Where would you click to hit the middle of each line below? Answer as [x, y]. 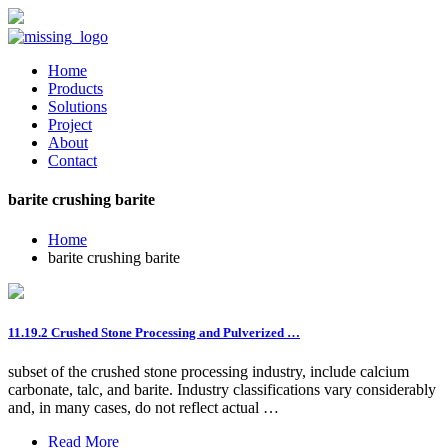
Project [70, 124]
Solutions [77, 106]
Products [75, 88]
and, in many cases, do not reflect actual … [143, 407]
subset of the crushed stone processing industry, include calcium [208, 371]
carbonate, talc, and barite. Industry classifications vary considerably [222, 389]
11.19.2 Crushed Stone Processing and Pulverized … [154, 332]
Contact [72, 160]
